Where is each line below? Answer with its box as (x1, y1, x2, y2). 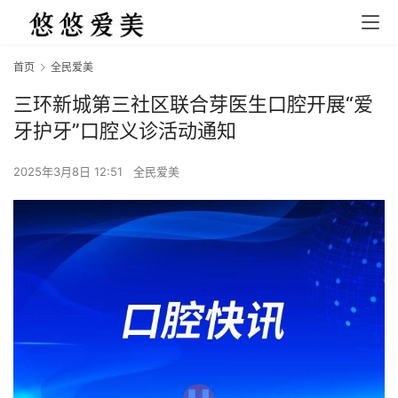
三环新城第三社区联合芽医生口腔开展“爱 (13, 92, 373, 116)
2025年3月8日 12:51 (13, 164, 126, 179)
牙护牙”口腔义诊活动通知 (13, 119, 236, 143)
